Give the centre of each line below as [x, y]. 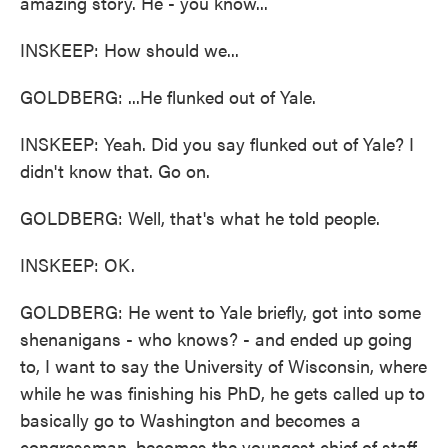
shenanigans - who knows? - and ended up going [216, 338]
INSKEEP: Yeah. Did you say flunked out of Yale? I [217, 143]
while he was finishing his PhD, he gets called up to [222, 392]
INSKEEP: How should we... [129, 49]
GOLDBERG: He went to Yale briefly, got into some [220, 311]
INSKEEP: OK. [77, 264]
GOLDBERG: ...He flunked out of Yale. [168, 96]
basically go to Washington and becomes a [190, 419]
